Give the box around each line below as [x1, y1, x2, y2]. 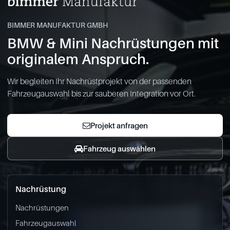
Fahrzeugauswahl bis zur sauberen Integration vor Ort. [7, 88, 196, 99]
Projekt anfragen [90, 121, 148, 130]
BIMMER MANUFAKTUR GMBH [7, 21, 108, 29]
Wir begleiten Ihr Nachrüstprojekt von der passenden [7, 76, 191, 86]
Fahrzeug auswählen [83, 144, 156, 153]
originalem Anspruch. [7, 50, 149, 67]
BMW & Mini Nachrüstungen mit [7, 34, 219, 51]
